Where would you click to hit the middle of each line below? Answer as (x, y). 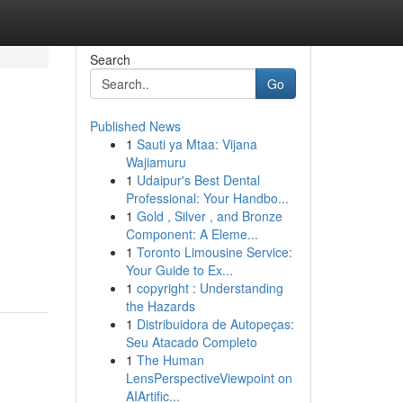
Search (110, 59)
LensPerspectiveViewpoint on (209, 378)
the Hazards (160, 306)
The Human (170, 360)
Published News (135, 126)
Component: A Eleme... (192, 234)
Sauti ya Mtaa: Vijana (197, 144)
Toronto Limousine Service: (214, 252)
